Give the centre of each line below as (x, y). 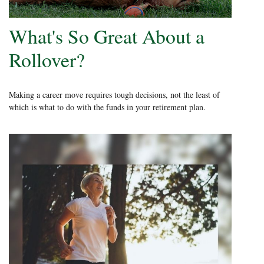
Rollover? (47, 60)
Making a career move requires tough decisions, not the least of (114, 94)
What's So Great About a (107, 36)
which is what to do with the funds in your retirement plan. (107, 107)
